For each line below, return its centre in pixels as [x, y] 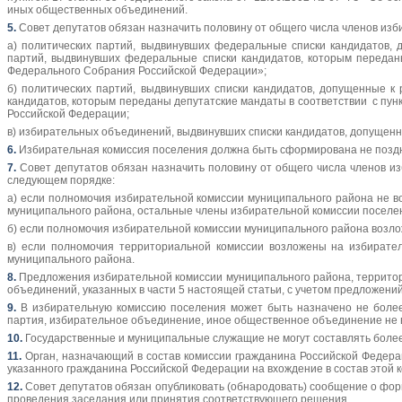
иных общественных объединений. [97, 10]
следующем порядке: [61, 181]
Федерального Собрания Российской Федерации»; [137, 71]
